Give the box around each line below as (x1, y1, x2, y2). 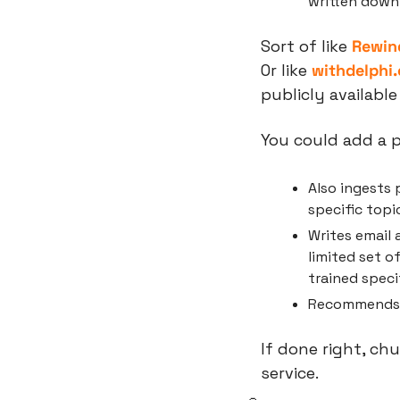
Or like (261, 60, 312, 81)
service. (261, 362, 319, 384)
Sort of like (261, 36, 352, 57)
